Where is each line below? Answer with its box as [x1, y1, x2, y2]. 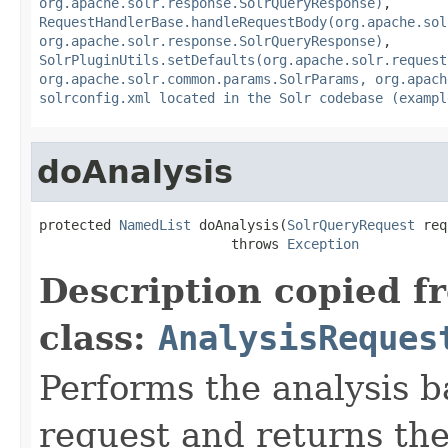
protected [39, 216, 119, 233]
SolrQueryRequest [287, 216, 415, 233]
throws [39, 235, 287, 252]
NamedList [119, 216, 191, 233]
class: [39, 317, 158, 358]
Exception [287, 235, 359, 252]
